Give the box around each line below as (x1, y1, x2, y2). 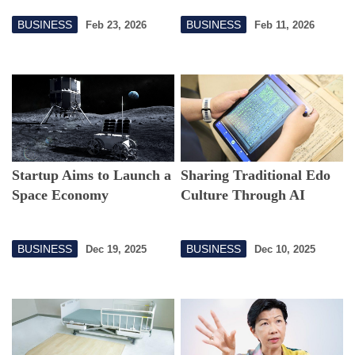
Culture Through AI (181, 187, 306, 204)
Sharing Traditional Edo (181, 167, 331, 184)
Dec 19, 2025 (86, 242, 147, 255)
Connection (12, 2, 82, 19)
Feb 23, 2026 (86, 18, 147, 31)
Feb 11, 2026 (254, 18, 315, 31)
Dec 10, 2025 (254, 242, 316, 255)
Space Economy (12, 187, 109, 204)
